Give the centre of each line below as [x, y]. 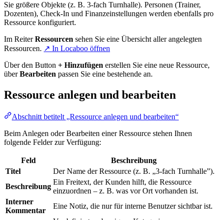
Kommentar [26, 210]
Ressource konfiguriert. [40, 22]
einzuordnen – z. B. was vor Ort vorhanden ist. [126, 191]
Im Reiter [19, 39]
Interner [19, 201]
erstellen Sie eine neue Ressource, [156, 65]
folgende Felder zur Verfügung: [53, 142]
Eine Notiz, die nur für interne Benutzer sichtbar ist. [133, 206]
